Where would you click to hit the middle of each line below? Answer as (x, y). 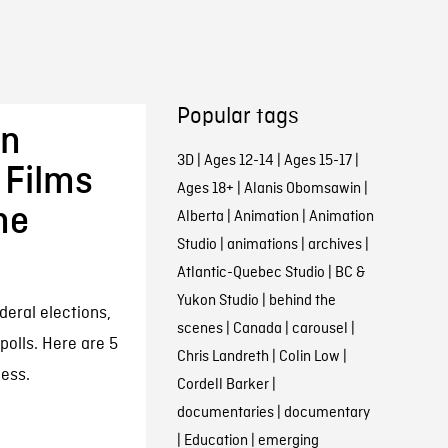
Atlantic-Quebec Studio (250, 273)
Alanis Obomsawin (302, 189)
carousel (319, 329)
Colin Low (309, 357)
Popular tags (237, 117)
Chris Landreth (222, 357)
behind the (302, 301)
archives (334, 245)
